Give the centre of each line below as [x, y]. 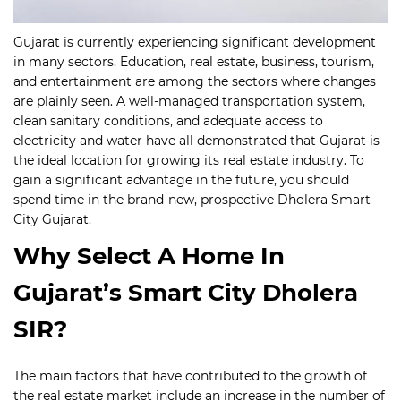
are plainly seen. [65, 102]
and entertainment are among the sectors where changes [195, 82]
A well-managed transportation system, [241, 102]
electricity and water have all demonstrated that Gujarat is [196, 141]
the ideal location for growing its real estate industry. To [189, 161]
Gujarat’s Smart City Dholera [186, 293]
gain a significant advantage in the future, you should [181, 180]
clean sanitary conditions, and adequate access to [168, 121]
